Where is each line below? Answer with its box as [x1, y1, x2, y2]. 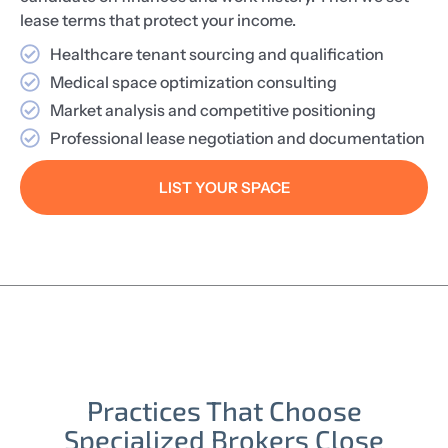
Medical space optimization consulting [50, 71, 337, 92]
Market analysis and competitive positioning [50, 99, 376, 120]
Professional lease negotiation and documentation [50, 127, 425, 148]
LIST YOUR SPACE [158, 177, 290, 197]
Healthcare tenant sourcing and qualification [50, 43, 384, 64]
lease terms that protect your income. [20, 9, 296, 30]
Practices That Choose [86, 393, 362, 426]
